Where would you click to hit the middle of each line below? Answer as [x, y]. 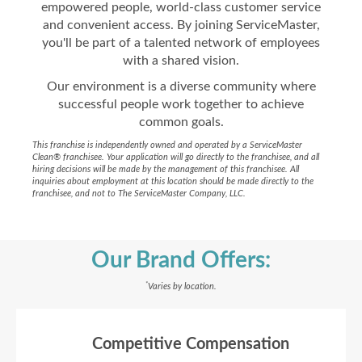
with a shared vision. [181, 61]
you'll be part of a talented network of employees [181, 43]
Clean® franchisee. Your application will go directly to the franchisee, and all [176, 157]
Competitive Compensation [190, 344]
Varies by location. [182, 286]
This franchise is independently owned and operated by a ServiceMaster [167, 145]
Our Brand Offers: [181, 260]
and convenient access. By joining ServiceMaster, [181, 25]
